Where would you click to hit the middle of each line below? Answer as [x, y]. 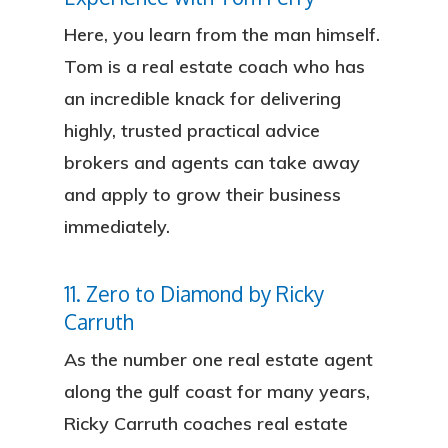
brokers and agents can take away [212, 162]
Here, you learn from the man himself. [222, 34]
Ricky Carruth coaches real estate [206, 423]
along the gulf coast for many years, [217, 391]
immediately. [117, 226]
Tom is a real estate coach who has [214, 66]
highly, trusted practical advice [192, 130]
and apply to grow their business [202, 194]
